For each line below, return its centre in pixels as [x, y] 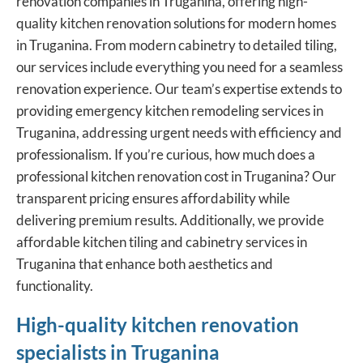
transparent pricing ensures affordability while [153, 198]
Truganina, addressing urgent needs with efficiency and [179, 132]
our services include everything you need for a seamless [179, 66]
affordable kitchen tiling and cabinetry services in [162, 241]
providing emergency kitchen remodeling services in [170, 110]
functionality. [55, 285]
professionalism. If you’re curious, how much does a [166, 154]
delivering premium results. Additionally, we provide [170, 220]
